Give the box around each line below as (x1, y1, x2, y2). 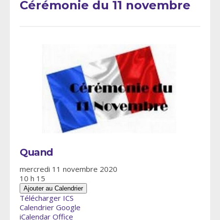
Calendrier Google (20, 202, 81, 213)
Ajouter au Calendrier (24, 185, 83, 192)
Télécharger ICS (20, 193, 74, 203)
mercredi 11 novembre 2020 (20, 164, 125, 174)
